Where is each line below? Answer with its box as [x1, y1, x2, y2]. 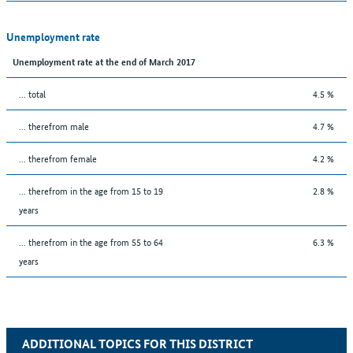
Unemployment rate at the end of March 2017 [13, 54, 195, 68]
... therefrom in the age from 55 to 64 [19, 233, 163, 249]
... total [19, 85, 46, 101]
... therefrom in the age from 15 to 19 [19, 182, 163, 198]
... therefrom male [19, 117, 89, 133]
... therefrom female [19, 150, 97, 165]
